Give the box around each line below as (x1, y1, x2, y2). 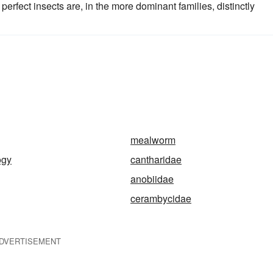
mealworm (130, 133, 175, 147)
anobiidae (130, 172, 174, 186)
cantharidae (130, 152, 182, 166)
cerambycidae (130, 191, 191, 205)
